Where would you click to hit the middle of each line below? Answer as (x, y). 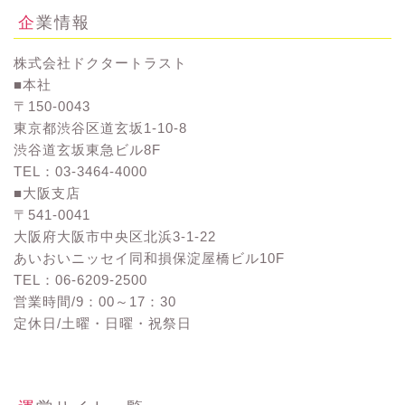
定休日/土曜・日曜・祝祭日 (103, 323)
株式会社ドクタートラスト (100, 62)
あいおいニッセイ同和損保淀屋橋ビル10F (149, 258)
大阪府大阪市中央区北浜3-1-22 (115, 236)
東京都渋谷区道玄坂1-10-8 (100, 127)
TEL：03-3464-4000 (80, 171)
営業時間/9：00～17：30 (95, 301)
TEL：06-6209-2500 (80, 279)
